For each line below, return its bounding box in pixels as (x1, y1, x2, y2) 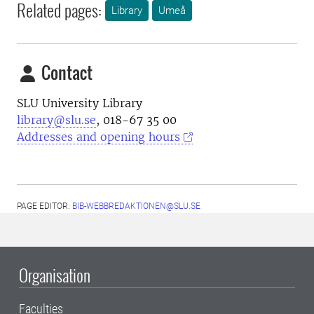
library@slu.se (17, 113, 96, 128)
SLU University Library (17, 96, 142, 111)
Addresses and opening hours (17, 130, 180, 144)
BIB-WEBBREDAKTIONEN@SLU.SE (72, 201, 200, 212)
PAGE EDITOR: (17, 201, 72, 212)
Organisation (19, 262, 90, 288)
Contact (38, 60, 93, 86)
